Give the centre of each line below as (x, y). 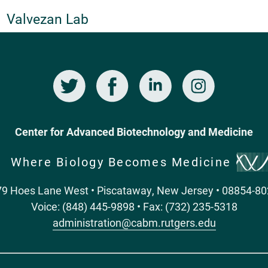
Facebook (66, 78)
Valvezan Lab (47, 19)
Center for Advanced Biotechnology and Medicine (134, 132)
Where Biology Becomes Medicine (121, 161)
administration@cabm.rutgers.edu (134, 222)
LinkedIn (106, 78)
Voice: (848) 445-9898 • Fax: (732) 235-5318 (134, 206)
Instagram (153, 78)
